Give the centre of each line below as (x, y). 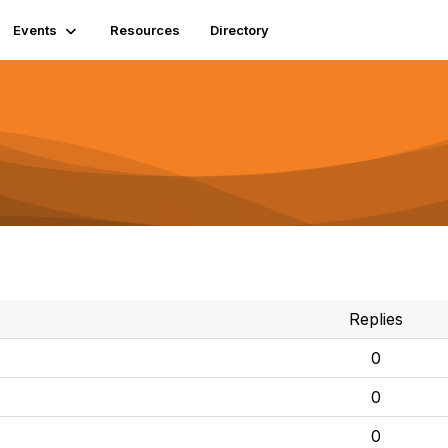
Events (35, 30)
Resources (145, 30)
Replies (375, 319)
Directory (240, 30)
